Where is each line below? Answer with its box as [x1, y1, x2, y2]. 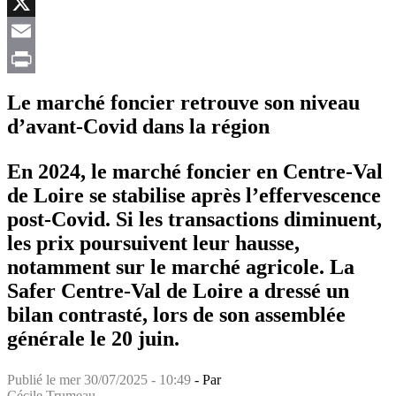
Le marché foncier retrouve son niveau [7, 90, 360, 114]
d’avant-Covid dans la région [7, 114, 270, 138]
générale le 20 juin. [7, 326, 179, 350]
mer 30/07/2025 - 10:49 [59, 371, 191, 387]
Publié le [7, 371, 59, 387]
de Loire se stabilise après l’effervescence [7, 183, 381, 207]
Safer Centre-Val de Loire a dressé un [7, 278, 349, 302]
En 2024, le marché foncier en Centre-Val [7, 159, 383, 183]
